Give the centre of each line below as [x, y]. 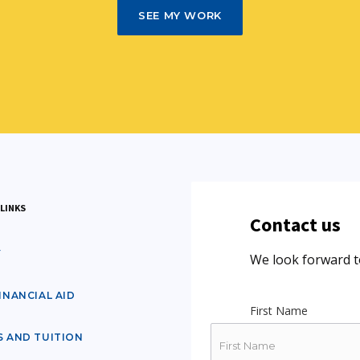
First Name [279, 310]
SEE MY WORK [180, 15]
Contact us [296, 224]
